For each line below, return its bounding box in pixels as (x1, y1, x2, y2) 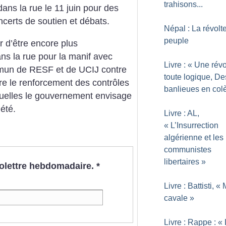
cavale (164, 194, 188, 202)
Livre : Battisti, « (164, 182, 220, 190)
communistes (164, 145, 211, 154)
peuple (164, 36, 189, 45)
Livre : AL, (164, 109, 199, 118)
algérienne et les (164, 133, 223, 142)
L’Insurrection (171, 121, 218, 130)
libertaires (164, 157, 199, 166)
